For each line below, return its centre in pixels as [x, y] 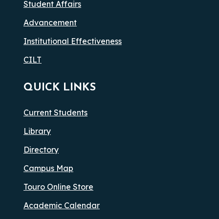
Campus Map [48, 168]
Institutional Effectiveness [73, 41]
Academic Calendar [62, 206]
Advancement [50, 23]
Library [37, 131]
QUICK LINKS [60, 88]
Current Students [55, 113]
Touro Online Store [58, 187]
